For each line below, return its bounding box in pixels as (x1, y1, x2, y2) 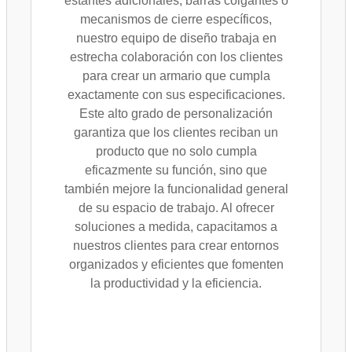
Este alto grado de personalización (79, 107, 273, 120)
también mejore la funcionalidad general (64, 182, 288, 196)
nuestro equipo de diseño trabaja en (75, 31, 277, 45)
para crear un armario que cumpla (82, 69, 270, 82)
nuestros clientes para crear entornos (73, 239, 279, 252)
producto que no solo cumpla (95, 145, 257, 158)
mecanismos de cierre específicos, (80, 13, 272, 26)
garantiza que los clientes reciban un (74, 126, 278, 139)
